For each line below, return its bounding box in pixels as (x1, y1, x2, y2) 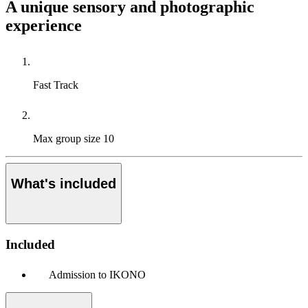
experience (5, 16, 82, 34)
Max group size (33, 132, 103, 144)
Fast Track (33, 78, 78, 91)
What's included (11, 176, 116, 192)
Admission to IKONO (49, 269, 146, 281)
